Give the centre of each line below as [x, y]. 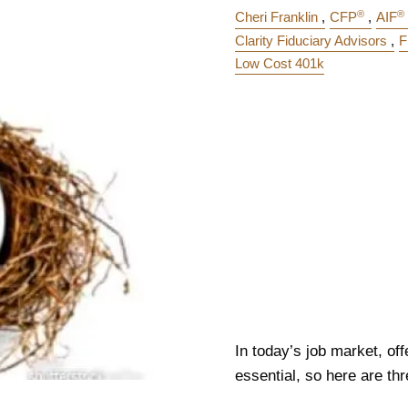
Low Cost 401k [280, 63]
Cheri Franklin [276, 17]
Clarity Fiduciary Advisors [311, 40]
